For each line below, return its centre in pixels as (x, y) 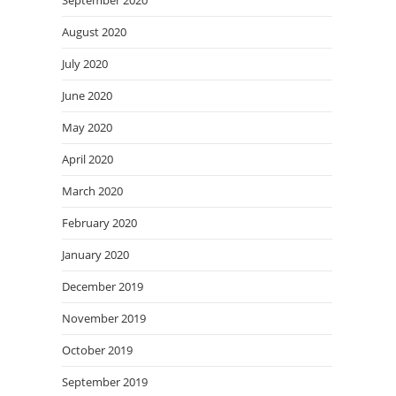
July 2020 (85, 64)
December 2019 (103, 286)
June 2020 (87, 95)
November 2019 (104, 318)
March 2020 (92, 191)
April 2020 (88, 159)
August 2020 (94, 32)
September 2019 (105, 382)
